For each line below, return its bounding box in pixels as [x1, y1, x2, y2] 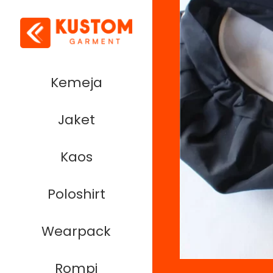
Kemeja [50, 73, 102, 92]
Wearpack [41, 221, 111, 241]
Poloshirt [47, 184, 105, 204]
